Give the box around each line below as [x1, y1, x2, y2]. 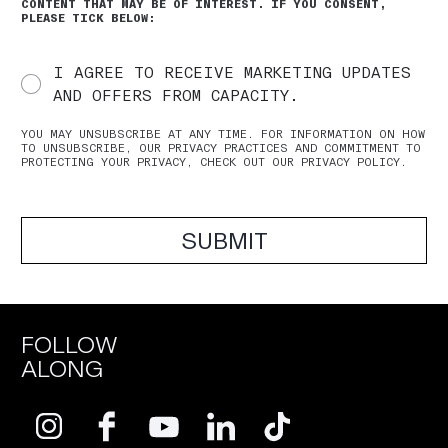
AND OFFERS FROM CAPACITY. [53, 86, 299, 105]
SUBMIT [180, 226, 268, 255]
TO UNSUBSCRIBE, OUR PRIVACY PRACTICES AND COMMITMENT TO [21, 141, 421, 155]
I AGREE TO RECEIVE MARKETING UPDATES [53, 63, 411, 82]
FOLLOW [21, 330, 118, 360]
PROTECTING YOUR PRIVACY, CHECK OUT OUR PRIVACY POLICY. [21, 155, 407, 169]
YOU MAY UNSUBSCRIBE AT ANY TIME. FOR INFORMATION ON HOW [21, 127, 425, 141]
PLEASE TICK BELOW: [21, 11, 155, 25]
